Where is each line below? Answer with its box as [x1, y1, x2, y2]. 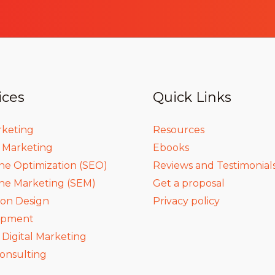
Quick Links [153, 88, 231, 106]
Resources [153, 123, 204, 136]
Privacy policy [153, 195, 220, 207]
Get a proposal [153, 177, 225, 189]
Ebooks [153, 141, 189, 153]
